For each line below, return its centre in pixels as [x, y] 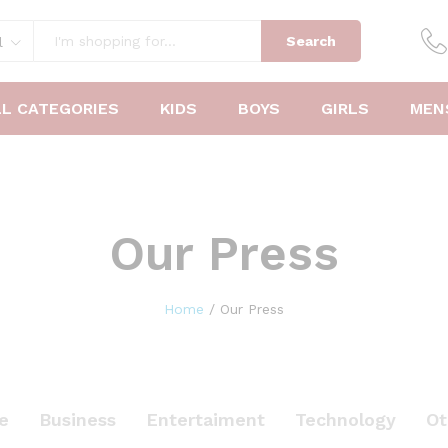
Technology [345, 419]
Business [77, 419]
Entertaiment [205, 419]
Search [311, 41]
